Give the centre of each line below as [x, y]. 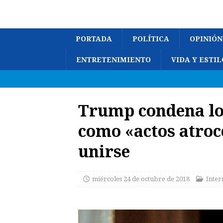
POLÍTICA [151, 39]
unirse [104, 151]
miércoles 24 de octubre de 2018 [141, 179]
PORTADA [94, 39]
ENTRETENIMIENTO [113, 60]
